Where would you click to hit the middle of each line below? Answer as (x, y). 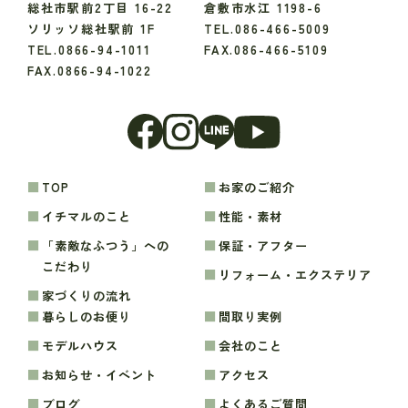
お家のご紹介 (263, 188)
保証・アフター (270, 246)
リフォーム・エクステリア (301, 275)
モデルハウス (86, 346)
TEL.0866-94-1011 (89, 50)
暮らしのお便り (92, 317)
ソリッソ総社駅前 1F (91, 29)
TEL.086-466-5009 (267, 29)
